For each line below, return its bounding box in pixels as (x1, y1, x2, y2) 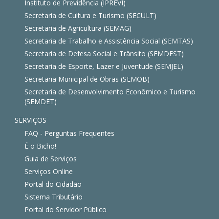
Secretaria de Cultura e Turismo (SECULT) (24, 11, 156, 21)
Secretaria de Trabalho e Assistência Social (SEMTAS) (24, 36, 193, 46)
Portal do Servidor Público (24, 205, 107, 215)
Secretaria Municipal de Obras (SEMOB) (24, 74, 150, 84)
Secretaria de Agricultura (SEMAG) (24, 23, 131, 33)
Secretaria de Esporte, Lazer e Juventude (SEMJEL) (24, 62, 183, 71)
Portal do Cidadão (24, 179, 82, 189)
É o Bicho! (24, 141, 56, 151)
